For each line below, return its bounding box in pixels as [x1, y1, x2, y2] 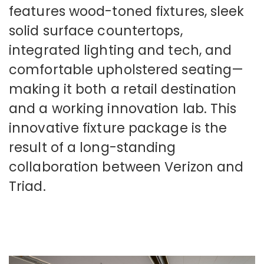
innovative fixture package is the [9, 118, 227, 138]
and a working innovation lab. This [9, 99, 237, 118]
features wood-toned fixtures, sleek [9, 2, 245, 21]
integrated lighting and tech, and [9, 41, 232, 60]
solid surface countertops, [9, 21, 183, 41]
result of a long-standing [9, 138, 176, 157]
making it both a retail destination [9, 80, 237, 99]
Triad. [9, 177, 46, 196]
